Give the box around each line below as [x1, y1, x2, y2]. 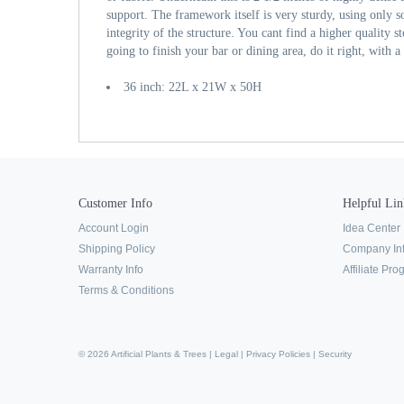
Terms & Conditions [78, 284, 174, 297]
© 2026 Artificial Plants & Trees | [78, 349, 215, 359]
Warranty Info [78, 263, 143, 276]
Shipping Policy [78, 243, 155, 255]
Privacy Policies [246, 349, 310, 359]
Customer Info [78, 197, 152, 210]
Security [318, 349, 352, 359]
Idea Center [342, 222, 400, 234]
